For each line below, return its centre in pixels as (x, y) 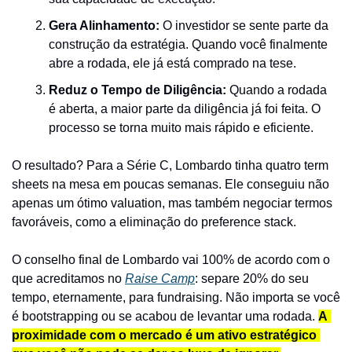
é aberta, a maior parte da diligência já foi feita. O (185, 109)
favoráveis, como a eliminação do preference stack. (154, 222)
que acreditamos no (68, 279)
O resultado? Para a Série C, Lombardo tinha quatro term (170, 165)
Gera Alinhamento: (104, 26)
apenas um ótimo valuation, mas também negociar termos (172, 203)
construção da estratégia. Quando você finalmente (188, 44)
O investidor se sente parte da (244, 26)
